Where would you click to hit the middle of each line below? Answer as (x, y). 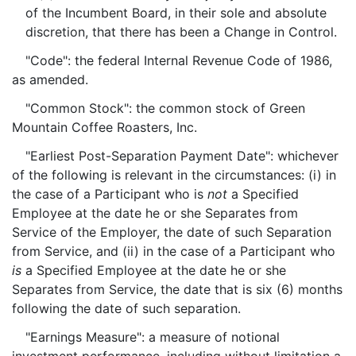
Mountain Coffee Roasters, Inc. (104, 127)
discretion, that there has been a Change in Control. (181, 32)
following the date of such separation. (126, 308)
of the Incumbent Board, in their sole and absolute (176, 13)
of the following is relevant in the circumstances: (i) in (174, 175)
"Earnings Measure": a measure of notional (152, 337)
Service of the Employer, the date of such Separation (172, 232)
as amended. (50, 79)
